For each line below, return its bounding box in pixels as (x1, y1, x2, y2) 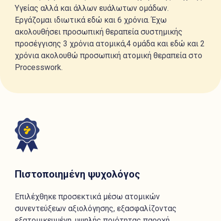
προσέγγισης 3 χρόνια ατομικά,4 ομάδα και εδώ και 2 (15, 39, 205, 48)
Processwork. (15, 63, 63, 72)
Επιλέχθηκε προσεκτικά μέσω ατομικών (15, 192, 160, 202)
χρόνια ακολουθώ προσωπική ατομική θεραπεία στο (15, 51, 202, 60)
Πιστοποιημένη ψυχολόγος (15, 168, 140, 181)
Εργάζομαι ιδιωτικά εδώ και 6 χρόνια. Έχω (15, 15, 167, 25)
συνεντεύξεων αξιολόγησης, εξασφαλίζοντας (15, 204, 177, 214)
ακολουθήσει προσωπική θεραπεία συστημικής (15, 27, 183, 37)
